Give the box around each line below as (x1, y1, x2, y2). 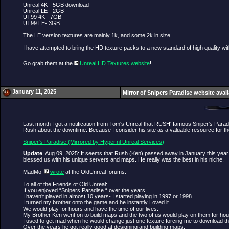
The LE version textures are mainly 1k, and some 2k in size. (23, 32, 172, 38)
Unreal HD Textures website (80, 60, 150, 66)
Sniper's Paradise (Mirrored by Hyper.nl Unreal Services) (23, 139, 164, 145)
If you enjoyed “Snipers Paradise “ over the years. (23, 187, 147, 193)
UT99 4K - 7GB (23, 14, 61, 20)
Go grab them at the (23, 60, 74, 66)
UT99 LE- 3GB (23, 20, 60, 26)
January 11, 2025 (12, 88, 56, 95)
